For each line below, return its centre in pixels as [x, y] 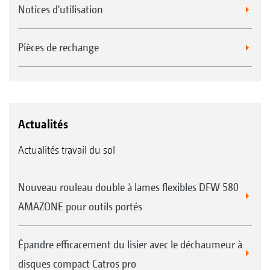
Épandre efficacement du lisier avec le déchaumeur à [130, 244]
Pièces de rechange [58, 47]
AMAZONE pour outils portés [80, 206]
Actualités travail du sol [67, 149]
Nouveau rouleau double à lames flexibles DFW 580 [128, 187]
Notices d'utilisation [61, 9]
